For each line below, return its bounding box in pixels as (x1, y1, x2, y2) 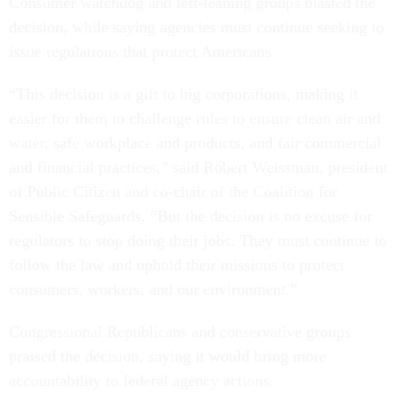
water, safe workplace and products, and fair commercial (9, 134, 381, 153)
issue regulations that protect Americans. (9, 42, 276, 61)
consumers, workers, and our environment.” (9, 280, 297, 299)
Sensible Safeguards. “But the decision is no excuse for (9, 207, 372, 226)
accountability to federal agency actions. (9, 372, 278, 391)
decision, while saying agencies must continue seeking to (9, 18, 384, 37)
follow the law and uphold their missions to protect (9, 256, 344, 275)
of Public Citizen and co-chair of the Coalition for (9, 183, 337, 202)
